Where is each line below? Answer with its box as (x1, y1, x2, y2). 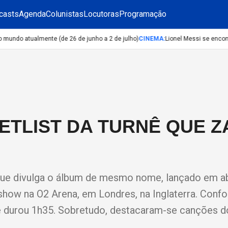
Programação (119, 9, 166, 19)
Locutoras (83, 9, 119, 19)
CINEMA (130, 35, 155, 42)
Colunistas (46, 9, 83, 19)
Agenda (19, 9, 46, 19)
